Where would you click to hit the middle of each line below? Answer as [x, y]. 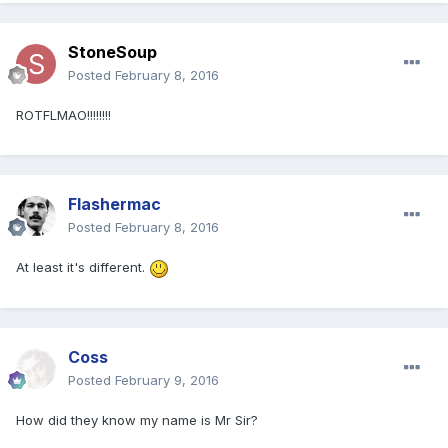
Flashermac [114, 204]
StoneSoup [112, 52]
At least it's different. [82, 267]
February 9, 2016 [167, 380]
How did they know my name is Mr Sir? [137, 420]
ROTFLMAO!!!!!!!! [63, 115]
